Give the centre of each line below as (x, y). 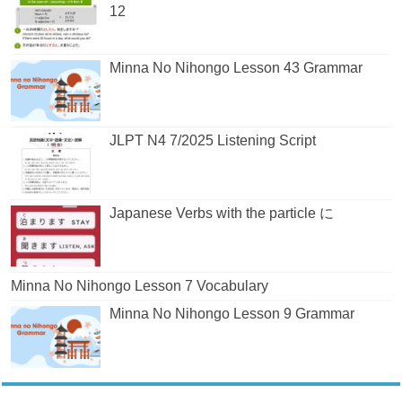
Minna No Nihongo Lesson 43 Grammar (236, 67)
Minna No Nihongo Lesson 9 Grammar (232, 314)
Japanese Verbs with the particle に (222, 214)
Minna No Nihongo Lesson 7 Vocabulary (140, 286)
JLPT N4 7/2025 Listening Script (213, 141)
